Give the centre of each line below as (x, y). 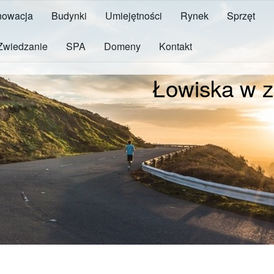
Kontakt (176, 46)
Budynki (69, 16)
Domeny (122, 46)
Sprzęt (241, 16)
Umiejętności (134, 16)
